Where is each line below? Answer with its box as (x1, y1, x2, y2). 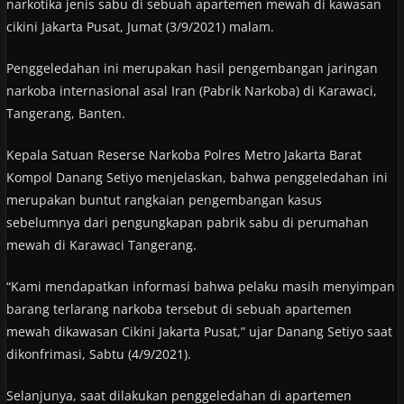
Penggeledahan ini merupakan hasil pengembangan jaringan (5, 59, 378, 77)
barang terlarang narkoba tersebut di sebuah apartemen (5, 299, 352, 317)
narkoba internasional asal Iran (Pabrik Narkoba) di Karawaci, (5, 81, 377, 99)
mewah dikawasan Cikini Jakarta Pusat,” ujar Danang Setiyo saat (5, 322, 392, 340)
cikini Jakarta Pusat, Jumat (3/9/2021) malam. (5, 17, 274, 35)
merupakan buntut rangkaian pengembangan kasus (5, 190, 322, 208)
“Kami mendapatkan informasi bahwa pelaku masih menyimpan (5, 277, 395, 295)
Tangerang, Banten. (5, 104, 125, 122)
